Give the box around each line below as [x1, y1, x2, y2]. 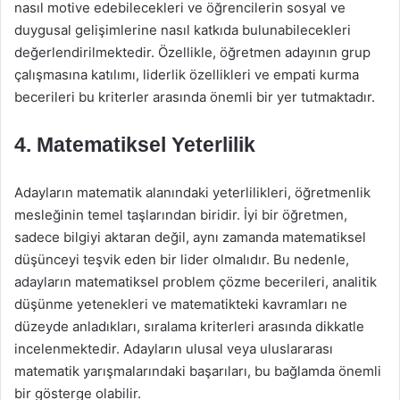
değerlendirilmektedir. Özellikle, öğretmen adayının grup [14, 44, 371, 61]
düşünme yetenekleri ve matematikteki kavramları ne [14, 296, 347, 312]
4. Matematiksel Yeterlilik [14, 133, 255, 156]
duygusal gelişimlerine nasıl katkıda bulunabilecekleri [14, 21, 351, 38]
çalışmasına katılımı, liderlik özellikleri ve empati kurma [14, 66, 359, 83]
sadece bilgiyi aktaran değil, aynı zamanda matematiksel [14, 229, 366, 246]
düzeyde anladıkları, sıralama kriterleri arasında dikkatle [14, 318, 364, 335]
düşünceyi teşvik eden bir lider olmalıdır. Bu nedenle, [14, 251, 349, 268]
